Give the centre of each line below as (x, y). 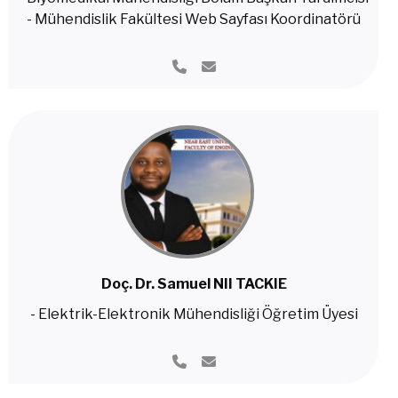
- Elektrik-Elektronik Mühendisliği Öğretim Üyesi (194, 314)
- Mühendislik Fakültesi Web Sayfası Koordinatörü (194, 19)
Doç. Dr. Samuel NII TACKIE (194, 284)
